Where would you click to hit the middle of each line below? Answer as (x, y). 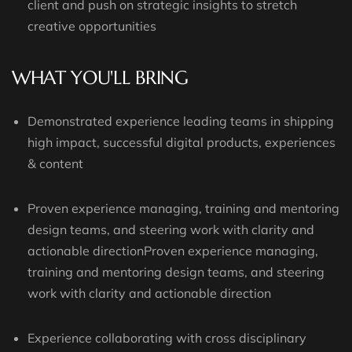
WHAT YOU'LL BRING (100, 78)
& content (55, 164)
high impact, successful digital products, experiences (181, 143)
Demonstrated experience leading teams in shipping (181, 121)
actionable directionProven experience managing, (173, 251)
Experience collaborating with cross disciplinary (167, 338)
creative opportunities (92, 26)
